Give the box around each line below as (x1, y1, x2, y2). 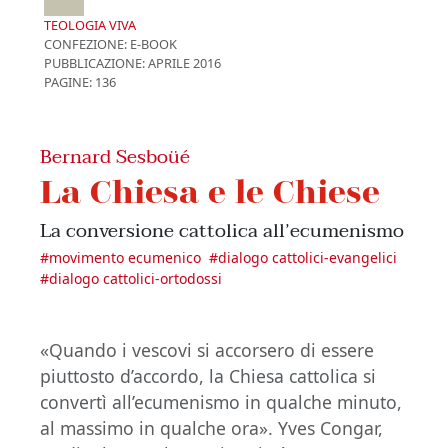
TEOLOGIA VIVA (44, 16, 136, 34)
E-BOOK (127, 35, 177, 53)
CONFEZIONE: (44, 35, 127, 53)
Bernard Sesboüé (40, 140, 190, 173)
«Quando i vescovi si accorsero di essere (40, 338, 374, 362)
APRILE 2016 (145, 54, 221, 72)
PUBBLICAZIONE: (44, 54, 145, 72)
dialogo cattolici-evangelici (218, 248, 397, 267)
